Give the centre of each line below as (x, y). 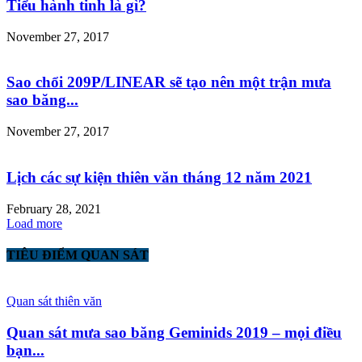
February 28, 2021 (54, 208)
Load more (34, 223)
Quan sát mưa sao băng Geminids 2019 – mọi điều (174, 332)
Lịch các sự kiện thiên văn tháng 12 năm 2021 (159, 177)
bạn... (25, 350)
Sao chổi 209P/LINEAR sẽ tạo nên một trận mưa (169, 82)
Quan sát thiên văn (54, 301)
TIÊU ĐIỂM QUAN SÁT (78, 255)
